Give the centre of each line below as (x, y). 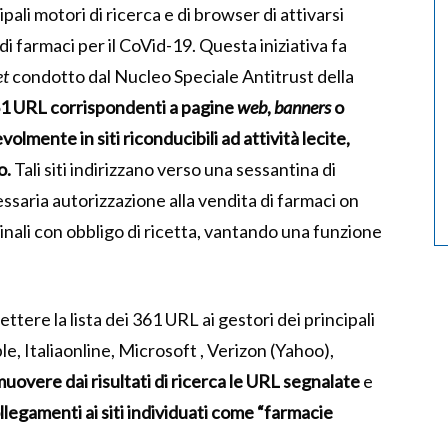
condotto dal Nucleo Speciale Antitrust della (181, 76)
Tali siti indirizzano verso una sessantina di (173, 169)
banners (304, 107)
